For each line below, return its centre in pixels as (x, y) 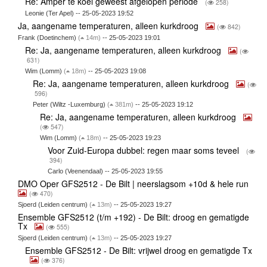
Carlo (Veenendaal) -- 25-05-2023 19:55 (105, 171)
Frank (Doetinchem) (48, 38)
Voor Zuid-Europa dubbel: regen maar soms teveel (144, 150)
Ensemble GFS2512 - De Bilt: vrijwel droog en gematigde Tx (139, 251)
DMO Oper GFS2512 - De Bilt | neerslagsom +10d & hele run (134, 184)
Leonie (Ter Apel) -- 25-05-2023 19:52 (80, 13)
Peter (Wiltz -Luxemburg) (70, 105)
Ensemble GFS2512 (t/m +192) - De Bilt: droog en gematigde (133, 217)
